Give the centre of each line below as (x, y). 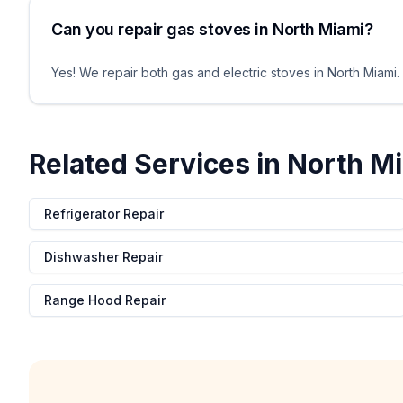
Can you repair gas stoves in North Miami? (212, 29)
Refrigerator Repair (104, 214)
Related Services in (158, 164)
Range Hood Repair (105, 300)
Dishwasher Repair (103, 257)
